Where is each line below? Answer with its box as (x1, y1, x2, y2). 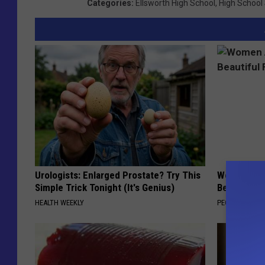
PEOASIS (217, 198, 244, 208)
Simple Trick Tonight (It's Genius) (35, 182, 174, 194)
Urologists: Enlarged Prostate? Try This (35, 169, 201, 182)
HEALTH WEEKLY (35, 198, 84, 208)
